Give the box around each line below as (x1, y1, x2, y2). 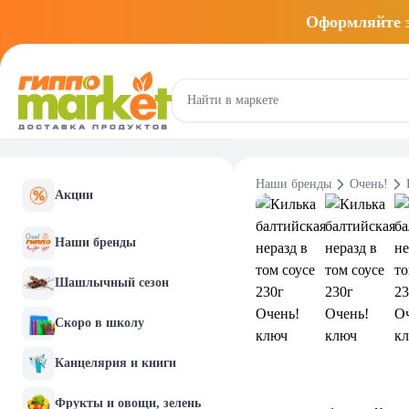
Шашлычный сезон (55, 276, 169, 289)
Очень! (349, 177, 388, 191)
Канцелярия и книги (55, 356, 176, 370)
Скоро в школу (55, 316, 144, 330)
